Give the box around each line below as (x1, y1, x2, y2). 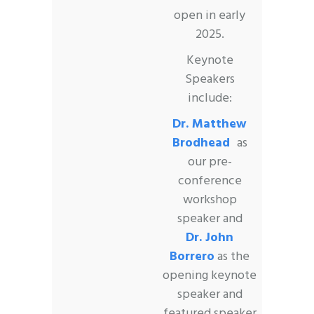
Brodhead (172, 132, 237, 153)
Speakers (184, 69, 235, 90)
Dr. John (186, 227, 233, 248)
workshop (182, 189, 237, 210)
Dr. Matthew (172, 114, 247, 135)
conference (177, 170, 242, 191)
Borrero (170, 246, 214, 267)
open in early (174, 5, 245, 26)
